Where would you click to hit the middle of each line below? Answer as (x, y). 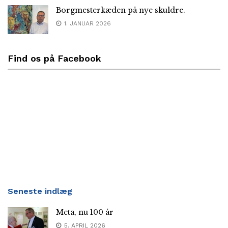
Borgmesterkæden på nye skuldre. (121, 10)
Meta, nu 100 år (85, 212)
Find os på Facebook (54, 59)
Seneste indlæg (40, 191)
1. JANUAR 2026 (87, 23)
